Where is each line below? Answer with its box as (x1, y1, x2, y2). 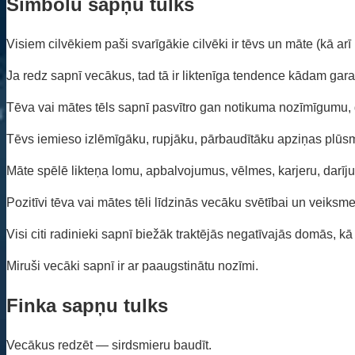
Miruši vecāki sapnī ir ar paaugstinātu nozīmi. (6, 259, 258, 273)
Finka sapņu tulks (6, 294, 168, 316)
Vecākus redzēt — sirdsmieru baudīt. (6, 338, 212, 352)
